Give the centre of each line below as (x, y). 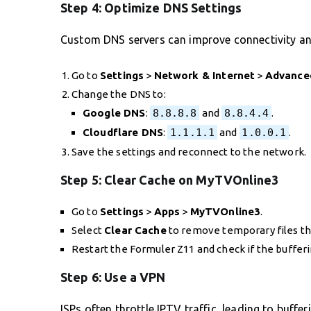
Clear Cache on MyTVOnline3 (192, 179)
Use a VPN (135, 277)
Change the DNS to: (119, 94)
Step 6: (83, 277)
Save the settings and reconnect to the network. (189, 151)
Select (88, 230)
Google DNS (114, 112)
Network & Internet (204, 75)
